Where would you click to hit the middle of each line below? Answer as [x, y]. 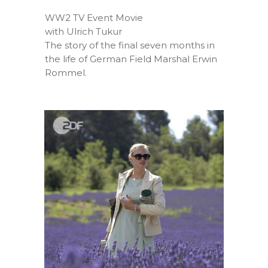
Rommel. [66, 72]
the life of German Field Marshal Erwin [131, 59]
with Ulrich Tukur [83, 31]
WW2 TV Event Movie [94, 17]
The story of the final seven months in [130, 45]
